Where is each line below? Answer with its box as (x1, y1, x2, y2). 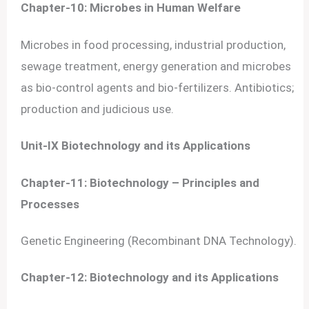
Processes (21, 197, 80, 211)
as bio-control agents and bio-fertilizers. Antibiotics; (21, 80, 295, 94)
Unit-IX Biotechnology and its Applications (21, 139, 251, 153)
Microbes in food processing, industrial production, (21, 37, 286, 52)
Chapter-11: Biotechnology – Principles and (21, 175, 260, 190)
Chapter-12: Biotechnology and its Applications (21, 270, 279, 284)
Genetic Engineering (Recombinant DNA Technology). (21, 233, 297, 248)
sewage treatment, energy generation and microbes (21, 59, 292, 73)
